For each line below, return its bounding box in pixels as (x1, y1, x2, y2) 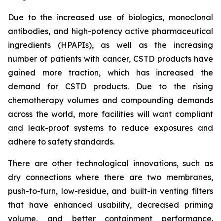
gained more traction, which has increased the (8, 68, 213, 77)
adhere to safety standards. (8, 137, 114, 147)
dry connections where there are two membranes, (8, 172, 213, 182)
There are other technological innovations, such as (8, 158, 213, 168)
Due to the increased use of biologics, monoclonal (8, 12, 213, 22)
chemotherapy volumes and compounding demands (8, 95, 213, 105)
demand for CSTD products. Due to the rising (8, 81, 213, 91)
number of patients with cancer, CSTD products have (8, 54, 213, 64)
